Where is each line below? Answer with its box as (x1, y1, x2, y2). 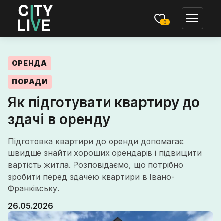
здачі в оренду (8, 111, 110, 128)
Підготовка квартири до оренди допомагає (8, 136, 184, 146)
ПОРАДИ (12, 77, 48, 86)
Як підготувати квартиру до (8, 94, 200, 110)
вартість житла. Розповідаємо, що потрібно (8, 160, 183, 170)
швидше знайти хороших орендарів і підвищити (8, 148, 202, 158)
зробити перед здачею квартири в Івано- (8, 172, 175, 182)
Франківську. (8, 184, 59, 193)
